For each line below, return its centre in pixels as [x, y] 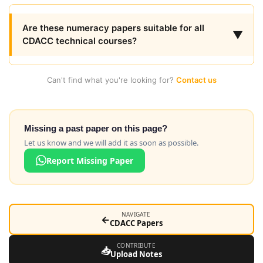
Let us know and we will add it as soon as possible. [111, 142]
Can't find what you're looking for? [111, 80]
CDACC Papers [136, 223]
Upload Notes [136, 254]
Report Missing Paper [90, 160]
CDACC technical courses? [80, 41]
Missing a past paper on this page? [95, 128]
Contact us [196, 80]
